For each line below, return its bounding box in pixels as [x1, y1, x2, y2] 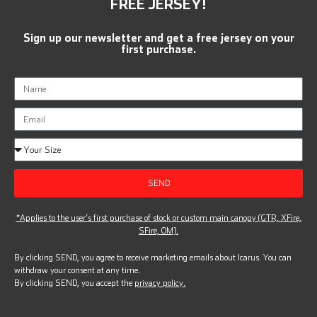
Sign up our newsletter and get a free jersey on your [23, 31, 294, 44]
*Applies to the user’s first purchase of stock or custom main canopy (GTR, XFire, [16, 213, 301, 222]
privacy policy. [134, 278, 185, 287]
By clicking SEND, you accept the [14, 278, 134, 287]
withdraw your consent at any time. [14, 265, 140, 275]
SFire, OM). [139, 226, 178, 235]
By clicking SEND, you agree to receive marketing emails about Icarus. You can [14, 253, 292, 262]
